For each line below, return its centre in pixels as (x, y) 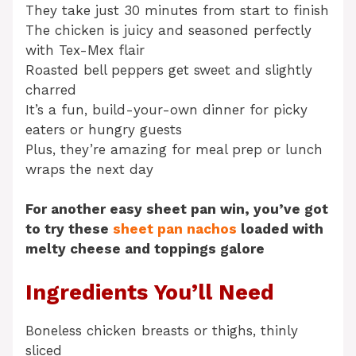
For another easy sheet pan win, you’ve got (177, 209)
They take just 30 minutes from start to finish (177, 10)
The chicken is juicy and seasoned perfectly (168, 30)
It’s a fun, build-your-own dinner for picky (166, 109)
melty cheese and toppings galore (145, 249)
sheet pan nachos (175, 229)
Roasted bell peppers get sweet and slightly (169, 70)
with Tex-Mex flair (85, 50)
